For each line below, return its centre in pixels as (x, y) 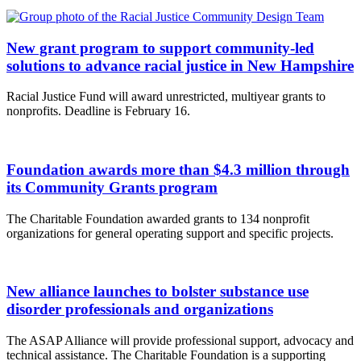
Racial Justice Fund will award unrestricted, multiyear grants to (166, 97)
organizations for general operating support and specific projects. (170, 233)
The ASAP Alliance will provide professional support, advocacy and (180, 341)
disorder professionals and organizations (140, 309)
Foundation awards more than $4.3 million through (178, 169)
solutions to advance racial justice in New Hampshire (180, 65)
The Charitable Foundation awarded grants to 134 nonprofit (158, 218)
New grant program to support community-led (160, 48)
